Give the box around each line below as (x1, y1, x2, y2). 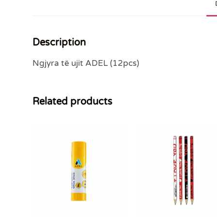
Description (32, 37, 86, 49)
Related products (32, 96, 113, 108)
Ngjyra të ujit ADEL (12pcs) (32, 58, 139, 69)
